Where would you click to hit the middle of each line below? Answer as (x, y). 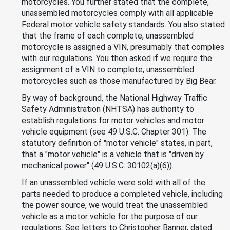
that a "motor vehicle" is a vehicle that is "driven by (113, 154)
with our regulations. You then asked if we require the (117, 58)
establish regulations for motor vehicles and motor (113, 120)
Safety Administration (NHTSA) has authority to (108, 109)
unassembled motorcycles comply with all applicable (117, 13)
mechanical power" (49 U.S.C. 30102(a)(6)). (98, 165)
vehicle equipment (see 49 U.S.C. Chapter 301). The (114, 131)
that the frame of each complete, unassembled (108, 35)
